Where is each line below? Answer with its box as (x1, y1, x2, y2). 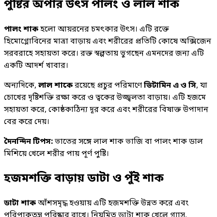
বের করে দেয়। (4, 116, 49, 127)
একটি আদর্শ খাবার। (4, 60, 68, 71)
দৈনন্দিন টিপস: (4, 136, 53, 147)
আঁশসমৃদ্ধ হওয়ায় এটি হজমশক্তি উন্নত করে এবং (36, 198, 188, 209)
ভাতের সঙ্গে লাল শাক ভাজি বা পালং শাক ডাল (53, 136, 203, 147)
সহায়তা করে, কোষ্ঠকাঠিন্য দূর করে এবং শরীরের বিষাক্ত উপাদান (4, 104, 208, 115)
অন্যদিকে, (4, 80, 38, 91)
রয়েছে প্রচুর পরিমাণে (73, 80, 144, 91)
